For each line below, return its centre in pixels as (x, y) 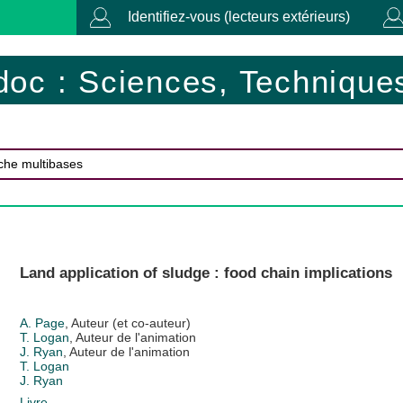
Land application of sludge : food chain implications (206, 273)
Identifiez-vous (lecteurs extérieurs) (239, 17)
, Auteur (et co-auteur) (127, 322)
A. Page (42, 322)
